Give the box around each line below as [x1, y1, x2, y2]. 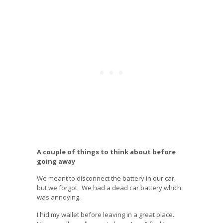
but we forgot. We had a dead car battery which [37, 183, 181, 193]
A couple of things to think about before [37, 147, 176, 156]
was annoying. [37, 193, 81, 202]
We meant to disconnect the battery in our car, [37, 174, 176, 183]
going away [37, 156, 75, 166]
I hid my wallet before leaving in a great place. [37, 210, 176, 219]
